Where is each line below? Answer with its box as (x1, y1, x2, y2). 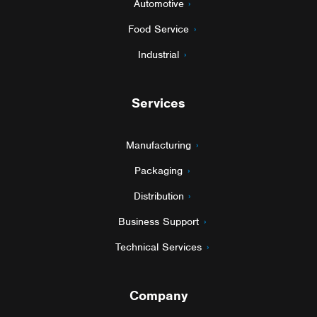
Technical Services (115, 240, 202, 253)
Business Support (118, 214, 199, 228)
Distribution (133, 189, 184, 202)
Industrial (138, 47, 179, 61)
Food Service (128, 22, 189, 35)
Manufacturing (126, 138, 191, 151)
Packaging (134, 163, 183, 177)
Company (129, 287, 188, 304)
